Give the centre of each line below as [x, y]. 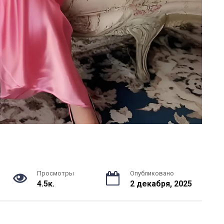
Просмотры [56, 173]
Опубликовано [152, 173]
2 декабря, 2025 [161, 184]
